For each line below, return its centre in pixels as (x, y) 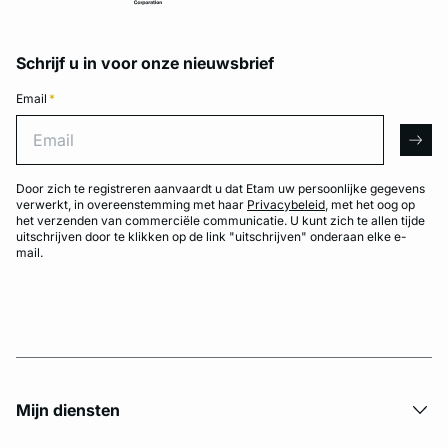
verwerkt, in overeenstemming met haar (131, 204)
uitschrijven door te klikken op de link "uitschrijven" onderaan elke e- (211, 236)
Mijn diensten (68, 410)
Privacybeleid (286, 204)
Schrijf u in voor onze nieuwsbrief (145, 63)
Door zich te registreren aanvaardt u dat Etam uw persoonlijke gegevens (220, 188)
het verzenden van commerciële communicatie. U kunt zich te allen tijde (220, 220)
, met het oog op (370, 204)
